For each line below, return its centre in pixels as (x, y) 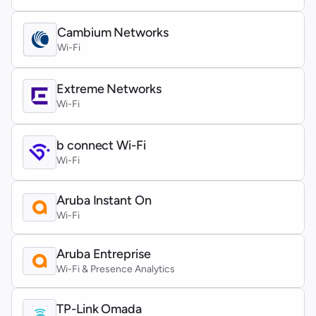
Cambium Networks (113, 32)
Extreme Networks (109, 89)
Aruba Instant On (104, 200)
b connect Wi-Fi (101, 145)
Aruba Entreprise (104, 254)
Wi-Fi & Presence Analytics (116, 269)
